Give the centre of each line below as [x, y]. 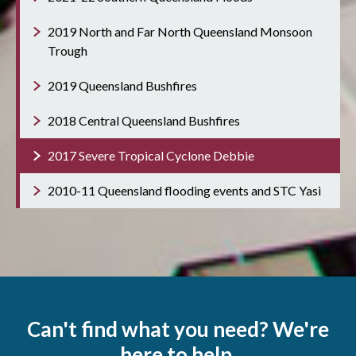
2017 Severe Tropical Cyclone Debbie [151, 156]
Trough [68, 51]
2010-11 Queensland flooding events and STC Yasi [184, 191]
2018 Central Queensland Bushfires [144, 121]
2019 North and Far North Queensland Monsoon [180, 32]
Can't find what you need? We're [178, 329]
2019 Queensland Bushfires [122, 86]
